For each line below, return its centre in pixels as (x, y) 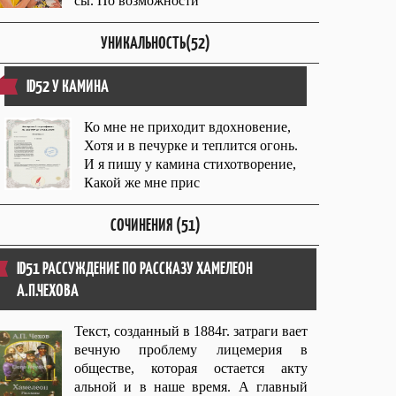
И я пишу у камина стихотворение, (190, 164)
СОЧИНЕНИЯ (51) (156, 225)
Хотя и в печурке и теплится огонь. (191, 145)
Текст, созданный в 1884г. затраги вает (191, 331)
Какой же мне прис (142, 183)
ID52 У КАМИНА (68, 86)
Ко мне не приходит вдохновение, (187, 127)
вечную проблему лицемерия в (191, 350)
